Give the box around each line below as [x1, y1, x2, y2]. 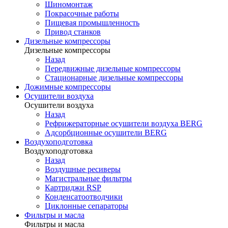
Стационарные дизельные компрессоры [45, 73, 183, 82]
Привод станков [45, 27, 101, 36]
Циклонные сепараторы [45, 202, 128, 210]
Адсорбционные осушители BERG [45, 128, 167, 137]
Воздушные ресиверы [45, 165, 121, 174]
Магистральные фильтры [45, 174, 132, 183]
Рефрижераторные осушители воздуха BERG [45, 119, 203, 128]
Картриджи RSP [45, 183, 101, 192]
